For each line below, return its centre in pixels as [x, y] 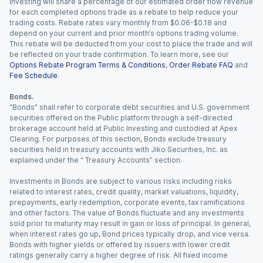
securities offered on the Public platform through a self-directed [121, 118]
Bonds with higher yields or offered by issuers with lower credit [120, 245]
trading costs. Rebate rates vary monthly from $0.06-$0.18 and [118, 23]
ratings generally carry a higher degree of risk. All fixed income [119, 255]
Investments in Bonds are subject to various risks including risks [121, 181]
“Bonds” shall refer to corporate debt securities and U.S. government [129, 107]
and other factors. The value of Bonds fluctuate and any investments [127, 213]
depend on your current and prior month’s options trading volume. [124, 33]
